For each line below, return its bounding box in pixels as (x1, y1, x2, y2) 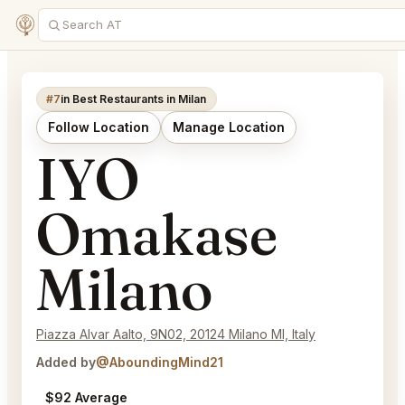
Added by (36, 354, 96, 371)
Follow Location (48, 119, 149, 136)
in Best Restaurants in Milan (61, 91, 207, 106)
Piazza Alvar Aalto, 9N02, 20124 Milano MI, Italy (36, 326, 316, 343)
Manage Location (173, 119, 285, 136)
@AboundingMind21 (96, 354, 223, 371)
